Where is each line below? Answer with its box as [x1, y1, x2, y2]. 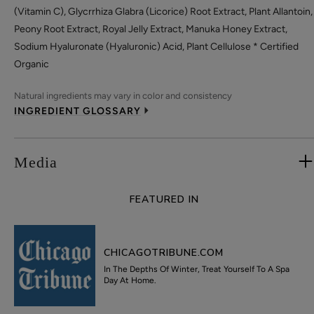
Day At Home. [104, 275, 157, 285]
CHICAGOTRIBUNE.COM [104, 245, 224, 259]
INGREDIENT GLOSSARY [14, 104, 141, 117]
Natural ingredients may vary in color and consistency [14, 90, 232, 101]
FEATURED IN [129, 192, 199, 206]
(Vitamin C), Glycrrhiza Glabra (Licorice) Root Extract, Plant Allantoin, [14, 5, 313, 18]
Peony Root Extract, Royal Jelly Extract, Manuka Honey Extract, [14, 22, 287, 35]
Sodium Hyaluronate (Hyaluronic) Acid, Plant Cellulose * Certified [14, 40, 299, 53]
